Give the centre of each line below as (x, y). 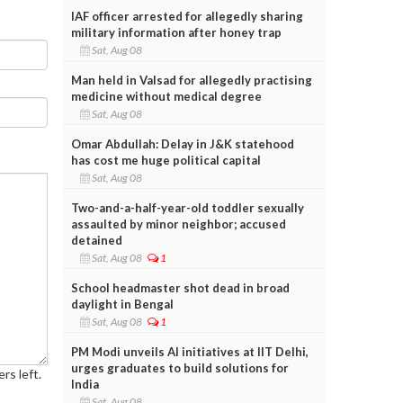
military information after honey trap (176, 32)
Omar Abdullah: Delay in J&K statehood (182, 143)
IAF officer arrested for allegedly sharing (187, 16)
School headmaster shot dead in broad (180, 287)
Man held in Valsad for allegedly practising (191, 80)
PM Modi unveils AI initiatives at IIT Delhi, (189, 351)
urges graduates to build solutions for (179, 367)
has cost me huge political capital (166, 160)
